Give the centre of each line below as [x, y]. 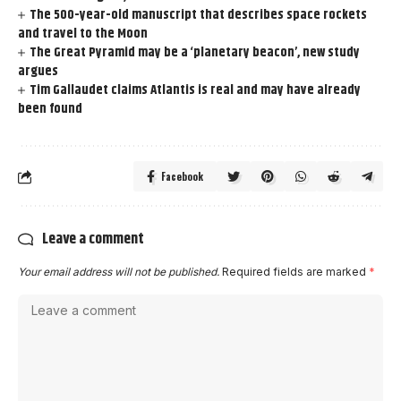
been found [50, 109]
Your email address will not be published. [119, 272]
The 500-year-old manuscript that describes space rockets [199, 15]
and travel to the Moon [83, 34]
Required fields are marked [295, 272]
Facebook [182, 176]
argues [38, 71]
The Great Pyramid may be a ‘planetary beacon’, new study [195, 52]
